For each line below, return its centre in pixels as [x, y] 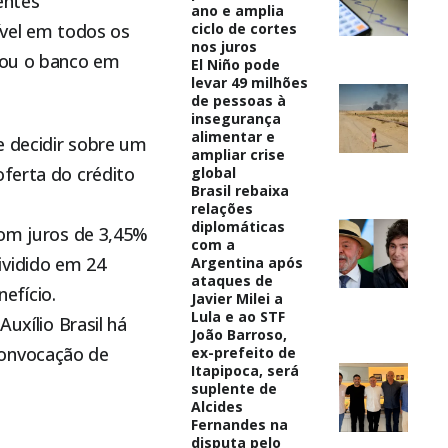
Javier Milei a [236, 298]
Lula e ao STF [237, 316]
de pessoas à [238, 100]
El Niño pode [235, 64]
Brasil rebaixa [239, 190]
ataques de [231, 280]
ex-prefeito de [243, 352]
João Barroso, [238, 334]
